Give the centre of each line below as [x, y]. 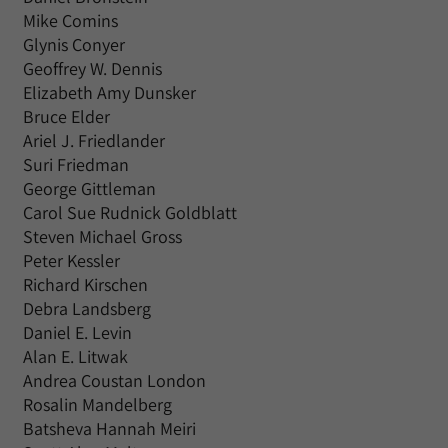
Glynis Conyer [74, 44]
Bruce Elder [66, 116]
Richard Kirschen [85, 284]
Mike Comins [70, 20]
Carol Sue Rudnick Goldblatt [130, 212]
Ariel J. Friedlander [94, 140]
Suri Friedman [76, 164]
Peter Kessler [71, 260]
